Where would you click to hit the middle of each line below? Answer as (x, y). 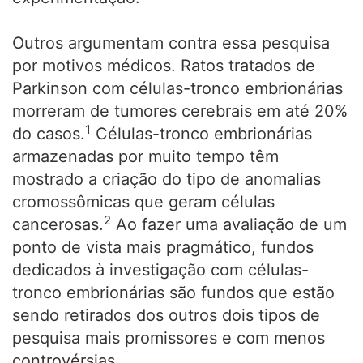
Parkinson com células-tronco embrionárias (177, 88)
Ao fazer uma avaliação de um (229, 224)
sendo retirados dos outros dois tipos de (166, 315)
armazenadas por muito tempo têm (145, 156)
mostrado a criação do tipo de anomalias (167, 179)
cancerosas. (58, 224)
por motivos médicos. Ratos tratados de (164, 66)
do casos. (49, 134)
